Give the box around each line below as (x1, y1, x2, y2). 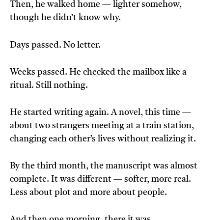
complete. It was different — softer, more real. (10, 175, 191, 184)
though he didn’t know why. (10, 13, 121, 23)
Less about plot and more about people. (10, 188, 167, 197)
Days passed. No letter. (10, 41, 101, 50)
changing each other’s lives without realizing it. (10, 135, 196, 144)
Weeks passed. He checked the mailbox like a (10, 68, 187, 77)
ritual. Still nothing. (10, 81, 88, 90)
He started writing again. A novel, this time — (10, 108, 191, 117)
